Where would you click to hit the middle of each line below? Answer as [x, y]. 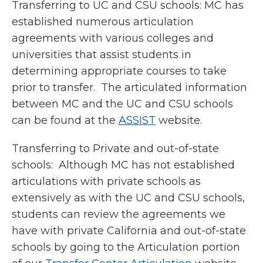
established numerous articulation [103, 22]
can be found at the [65, 120]
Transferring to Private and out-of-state [115, 149]
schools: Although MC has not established [123, 165]
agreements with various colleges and [113, 38]
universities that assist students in [102, 55]
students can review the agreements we [119, 214]
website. [180, 120]
